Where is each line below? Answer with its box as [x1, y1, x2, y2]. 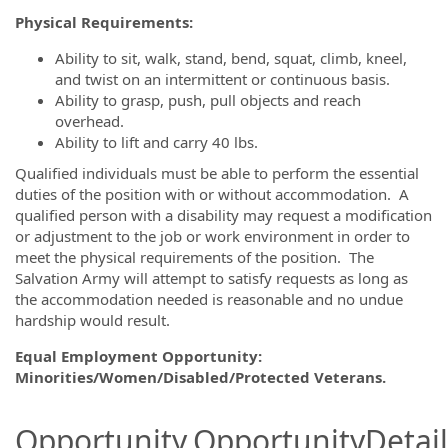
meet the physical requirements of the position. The [15, 247, 374, 267]
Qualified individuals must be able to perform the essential [15, 163, 419, 183]
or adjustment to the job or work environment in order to [15, 226, 410, 246]
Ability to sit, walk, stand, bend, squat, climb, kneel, [55, 47, 407, 68]
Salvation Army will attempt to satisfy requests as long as [15, 268, 408, 288]
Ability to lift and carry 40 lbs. [55, 131, 258, 152]
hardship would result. [15, 310, 170, 330]
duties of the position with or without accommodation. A [15, 184, 409, 204]
